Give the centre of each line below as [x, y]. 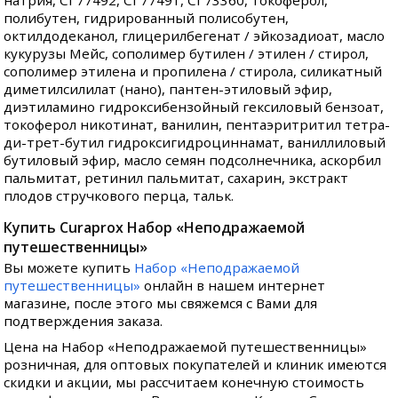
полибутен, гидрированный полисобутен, [147, 18]
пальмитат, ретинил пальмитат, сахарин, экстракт [176, 178]
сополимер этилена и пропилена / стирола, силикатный [193, 72]
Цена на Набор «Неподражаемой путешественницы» [186, 347]
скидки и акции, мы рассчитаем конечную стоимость [184, 382]
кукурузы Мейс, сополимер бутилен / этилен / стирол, [187, 54]
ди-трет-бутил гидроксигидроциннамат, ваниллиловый [195, 143]
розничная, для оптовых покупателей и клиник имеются [195, 365]
